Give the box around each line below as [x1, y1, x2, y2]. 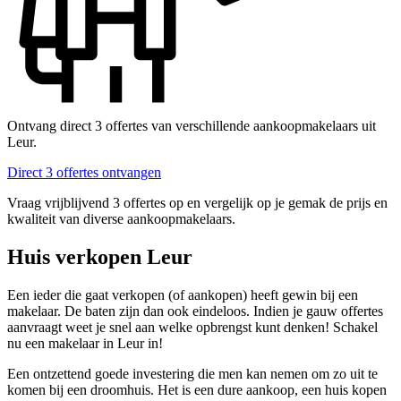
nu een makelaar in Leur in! [7, 335, 163, 351]
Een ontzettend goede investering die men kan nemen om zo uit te [7, 365, 378, 381]
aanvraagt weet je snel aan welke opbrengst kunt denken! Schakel [7, 319, 378, 335]
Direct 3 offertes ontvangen [7, 165, 161, 181]
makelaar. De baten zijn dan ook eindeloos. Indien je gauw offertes [7, 303, 383, 319]
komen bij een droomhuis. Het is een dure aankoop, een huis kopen [7, 381, 387, 397]
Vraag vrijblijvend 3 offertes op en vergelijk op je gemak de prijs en [7, 195, 388, 211]
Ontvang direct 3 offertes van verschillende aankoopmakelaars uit [7, 118, 376, 134]
